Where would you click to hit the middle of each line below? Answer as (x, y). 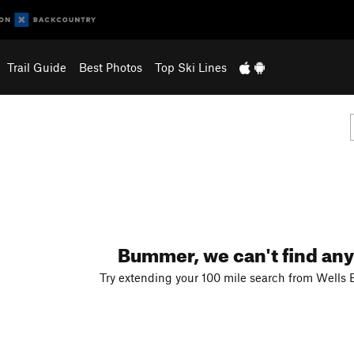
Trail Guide (36, 67)
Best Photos (110, 67)
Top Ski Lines (190, 67)
